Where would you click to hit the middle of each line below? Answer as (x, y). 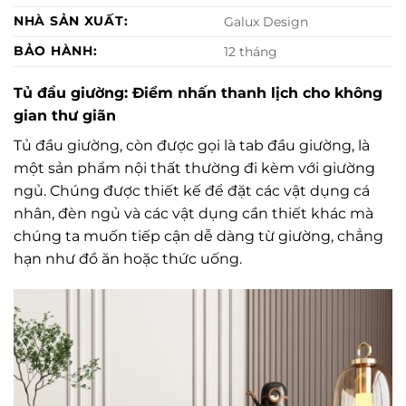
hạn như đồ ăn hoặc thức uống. (128, 259)
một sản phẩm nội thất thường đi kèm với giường (194, 169)
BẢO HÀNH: (56, 51)
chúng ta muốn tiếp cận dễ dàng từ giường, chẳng (198, 237)
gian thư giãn (65, 116)
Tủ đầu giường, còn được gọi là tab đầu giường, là (192, 146)
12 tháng (251, 52)
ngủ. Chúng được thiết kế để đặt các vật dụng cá (192, 191)
